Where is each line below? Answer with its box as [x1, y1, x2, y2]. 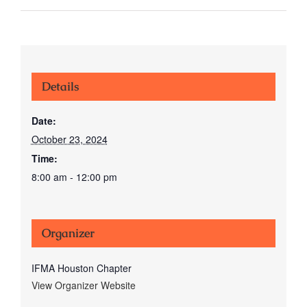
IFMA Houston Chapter [31, 260, 132, 275]
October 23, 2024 [31, 132, 108, 146]
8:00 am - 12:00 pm [31, 169, 117, 184]
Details [41, 78, 79, 94]
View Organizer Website [31, 278, 136, 292]
